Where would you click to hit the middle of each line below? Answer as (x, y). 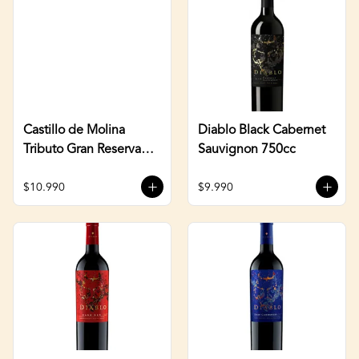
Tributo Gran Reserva (82, 149)
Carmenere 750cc (74, 169)
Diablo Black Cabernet (262, 130)
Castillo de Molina (74, 130)
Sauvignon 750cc (247, 149)
